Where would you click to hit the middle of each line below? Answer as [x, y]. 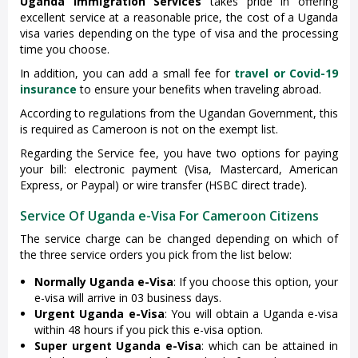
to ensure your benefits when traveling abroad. [199, 89]
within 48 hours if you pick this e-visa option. [149, 330]
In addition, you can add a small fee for [127, 74]
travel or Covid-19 [286, 74]
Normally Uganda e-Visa [104, 282]
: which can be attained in [269, 346]
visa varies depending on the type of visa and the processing [179, 34]
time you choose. [65, 50]
